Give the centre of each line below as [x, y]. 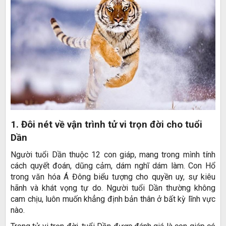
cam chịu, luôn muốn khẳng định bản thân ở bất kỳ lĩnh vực [113, 199]
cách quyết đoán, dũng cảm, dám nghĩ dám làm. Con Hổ [113, 165]
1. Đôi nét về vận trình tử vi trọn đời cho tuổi [106, 124]
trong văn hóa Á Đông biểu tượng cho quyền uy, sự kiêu [113, 177]
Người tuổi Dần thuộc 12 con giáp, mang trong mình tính [113, 154]
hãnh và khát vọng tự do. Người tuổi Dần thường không [113, 188]
